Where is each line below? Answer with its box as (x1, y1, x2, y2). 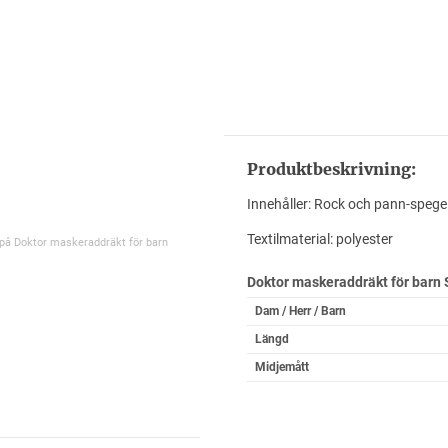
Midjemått (254, 360, 309, 374)
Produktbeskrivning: (246, 159, 416, 179)
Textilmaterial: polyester (246, 231, 393, 247)
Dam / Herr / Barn (254, 304, 346, 318)
